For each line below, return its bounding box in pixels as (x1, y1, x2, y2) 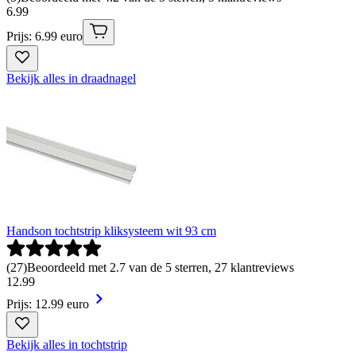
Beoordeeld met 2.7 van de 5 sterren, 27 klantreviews (27, 260, 294, 274)
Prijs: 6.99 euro (6, 29, 83, 43)
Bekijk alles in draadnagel (6, 71, 136, 85)
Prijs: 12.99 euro (6, 296, 89, 311)
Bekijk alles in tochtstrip (6, 337, 127, 351)
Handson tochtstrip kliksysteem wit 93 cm (6, 223, 216, 238)
